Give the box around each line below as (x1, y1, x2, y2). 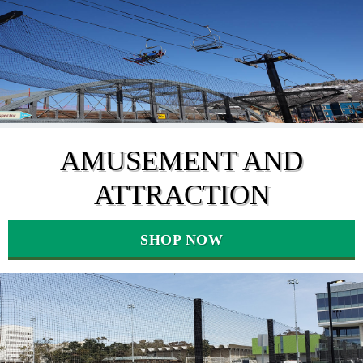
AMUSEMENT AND (60, 145, 303, 177)
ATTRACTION (93, 179, 270, 211)
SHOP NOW (140, 231, 223, 248)
